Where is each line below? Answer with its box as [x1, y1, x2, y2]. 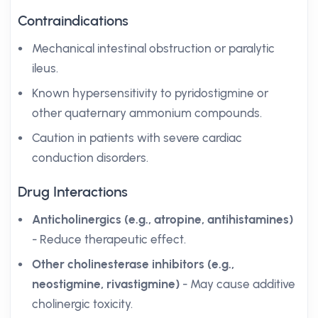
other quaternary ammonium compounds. [32, 106, 262, 120]
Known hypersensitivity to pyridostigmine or [32, 86, 268, 100]
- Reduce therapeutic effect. [32, 232, 186, 246]
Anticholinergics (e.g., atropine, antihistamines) [32, 212, 293, 226]
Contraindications [18, 12, 128, 29]
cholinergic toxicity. [32, 297, 133, 311]
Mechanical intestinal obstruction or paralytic [32, 41, 275, 55]
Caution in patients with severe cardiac [32, 131, 242, 145]
